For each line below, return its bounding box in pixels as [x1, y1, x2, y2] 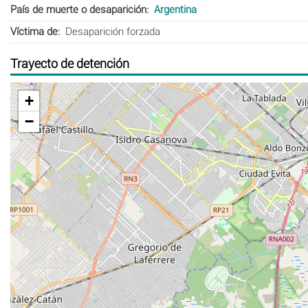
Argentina [153, 3, 197, 16]
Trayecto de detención [10, 56, 129, 71]
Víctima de [10, 25, 58, 38]
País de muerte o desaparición [10, 3, 146, 16]
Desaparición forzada [65, 25, 160, 38]
